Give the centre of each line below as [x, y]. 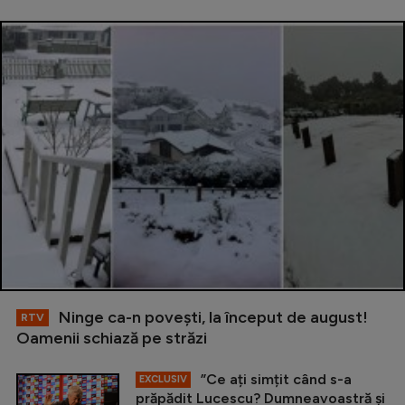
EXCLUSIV [163, 379]
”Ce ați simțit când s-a [274, 379]
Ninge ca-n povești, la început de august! [212, 317]
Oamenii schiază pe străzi [112, 338]
